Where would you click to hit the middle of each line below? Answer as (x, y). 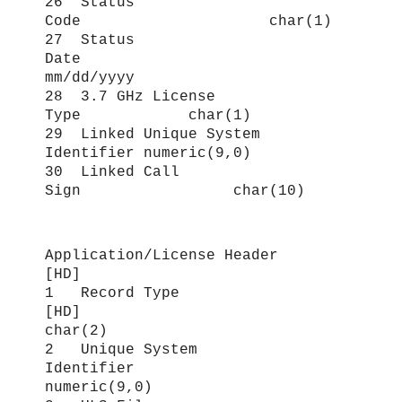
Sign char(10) (175, 191)
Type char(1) (148, 115)
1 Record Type (112, 294)
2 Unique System (121, 350)
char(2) (76, 332)
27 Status (90, 40)
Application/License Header (162, 256)
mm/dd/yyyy (90, 78)
